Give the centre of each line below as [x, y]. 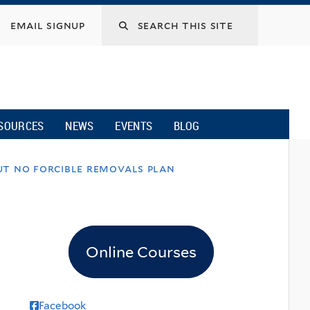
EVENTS [134, 125]
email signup [47, 25]
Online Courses [141, 252]
